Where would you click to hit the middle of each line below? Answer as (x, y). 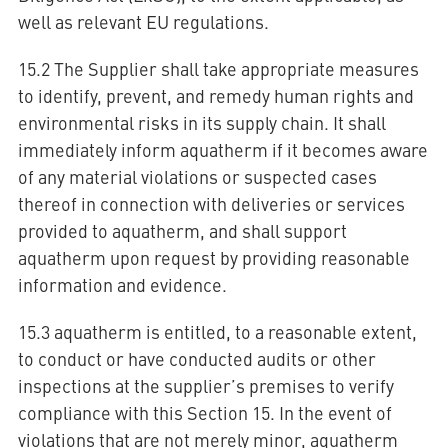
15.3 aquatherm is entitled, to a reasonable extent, (217, 331)
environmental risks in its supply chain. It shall (201, 122)
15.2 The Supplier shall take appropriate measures (218, 68)
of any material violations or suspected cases (197, 176)
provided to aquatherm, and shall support (182, 230)
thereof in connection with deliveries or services (211, 203)
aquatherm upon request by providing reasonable (213, 257)
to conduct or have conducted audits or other (196, 358)
